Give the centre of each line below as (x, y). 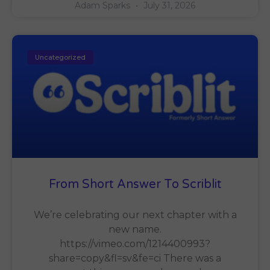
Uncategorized (61, 57)
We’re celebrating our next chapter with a (135, 215)
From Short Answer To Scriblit (135, 185)
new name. (135, 230)
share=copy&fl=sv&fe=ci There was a (135, 259)
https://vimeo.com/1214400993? (135, 244)
